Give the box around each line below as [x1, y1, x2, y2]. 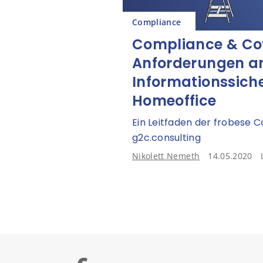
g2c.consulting [132, 131, 201, 144]
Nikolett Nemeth [132, 150, 200, 161]
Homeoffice [132, 91, 217, 110]
